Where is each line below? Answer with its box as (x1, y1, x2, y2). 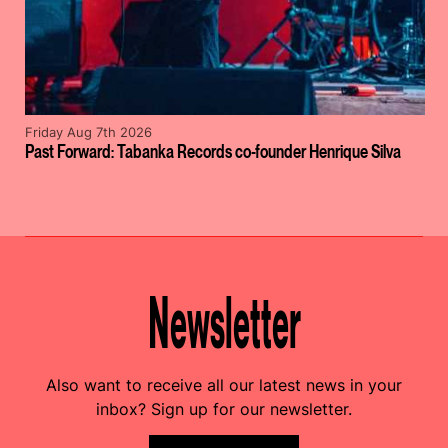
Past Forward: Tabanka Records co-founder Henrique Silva (25, 141, 401, 163)
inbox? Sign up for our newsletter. (96, 398, 352, 419)
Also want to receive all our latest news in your (46, 374, 402, 395)
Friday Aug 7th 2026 (25, 124, 152, 140)
